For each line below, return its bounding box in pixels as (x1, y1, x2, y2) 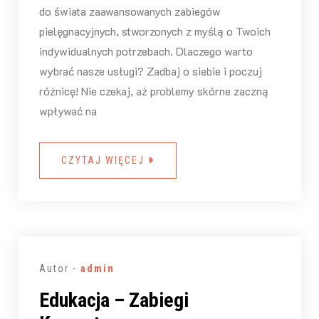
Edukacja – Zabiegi (38, 288, 189, 312)
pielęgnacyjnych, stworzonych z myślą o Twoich (38, 23, 271, 38)
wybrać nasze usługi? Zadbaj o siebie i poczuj (38, 63, 262, 78)
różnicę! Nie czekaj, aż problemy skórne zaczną (38, 83, 268, 98)
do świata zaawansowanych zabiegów (38, 3, 221, 19)
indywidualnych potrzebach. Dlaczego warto (38, 43, 253, 58)
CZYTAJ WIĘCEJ (61, 154, 148, 166)
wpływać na (38, 103, 97, 118)
